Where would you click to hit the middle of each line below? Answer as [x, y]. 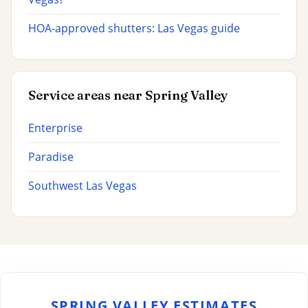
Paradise [51, 157]
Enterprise [55, 128]
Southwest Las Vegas [82, 186]
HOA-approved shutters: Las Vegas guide [134, 29]
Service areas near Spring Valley [128, 96]
